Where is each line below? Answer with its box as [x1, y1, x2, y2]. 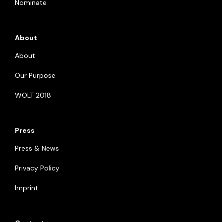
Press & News [15, 143, 59, 153]
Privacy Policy [15, 163, 59, 172]
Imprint [15, 183, 38, 192]
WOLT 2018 [15, 90, 51, 100]
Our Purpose [15, 70, 55, 80]
